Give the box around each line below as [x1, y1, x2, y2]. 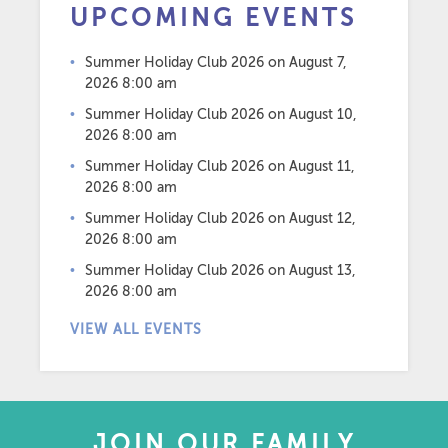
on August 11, [264, 159, 355, 174]
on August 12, [264, 211, 356, 226]
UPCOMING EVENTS [70, 5, 357, 32]
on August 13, [264, 263, 356, 278]
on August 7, [264, 55, 347, 70]
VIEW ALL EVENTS [70, 322, 202, 337]
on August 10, [264, 107, 357, 122]
